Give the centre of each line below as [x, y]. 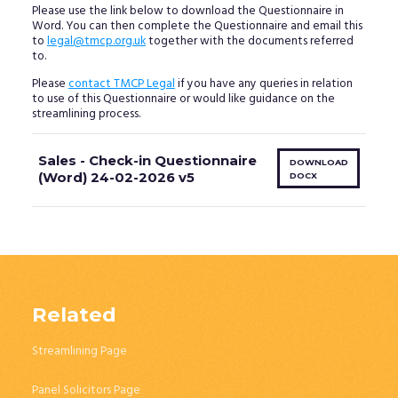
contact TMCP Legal [121, 84]
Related [74, 314]
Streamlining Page [79, 352]
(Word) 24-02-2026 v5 [116, 177]
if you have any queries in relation [263, 84]
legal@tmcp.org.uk [96, 42]
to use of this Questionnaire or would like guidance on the [183, 99]
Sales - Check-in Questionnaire [147, 160]
